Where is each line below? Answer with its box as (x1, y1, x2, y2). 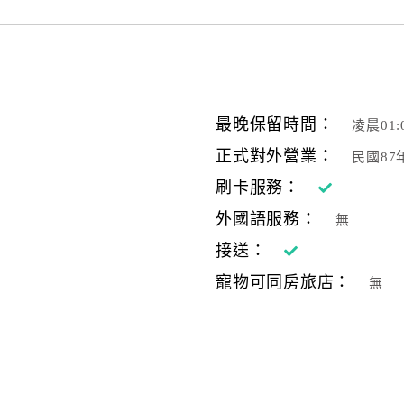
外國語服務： (216, 210, 317, 228)
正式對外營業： (216, 147, 335, 165)
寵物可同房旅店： (216, 273, 351, 291)
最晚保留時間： (216, 115, 335, 133)
